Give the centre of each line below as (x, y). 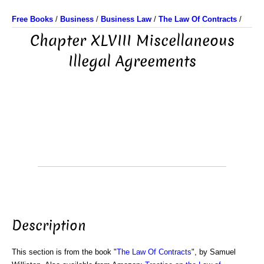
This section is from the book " (64, 252)
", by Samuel (214, 252)
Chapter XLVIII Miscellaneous (132, 41)
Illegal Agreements (132, 62)
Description (49, 225)
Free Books (32, 19)
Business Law (126, 19)
